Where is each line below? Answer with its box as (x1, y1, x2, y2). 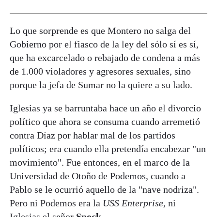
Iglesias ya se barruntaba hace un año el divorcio (10, 103, 201, 114)
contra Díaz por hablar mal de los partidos (10, 130, 175, 141)
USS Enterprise (103, 198, 163, 209)
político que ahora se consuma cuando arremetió (10, 116, 200, 127)
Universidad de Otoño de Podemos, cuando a (10, 170, 186, 182)
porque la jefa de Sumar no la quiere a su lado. (10, 79, 192, 91)
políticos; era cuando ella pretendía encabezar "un (10, 143, 206, 155)
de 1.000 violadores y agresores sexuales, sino (10, 66, 191, 77)
